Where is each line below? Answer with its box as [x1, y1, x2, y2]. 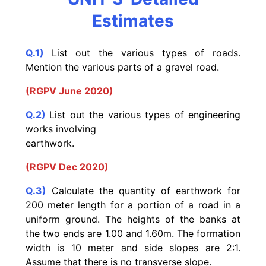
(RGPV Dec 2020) [26, 161, 109, 173]
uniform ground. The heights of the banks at [26, 213, 240, 226]
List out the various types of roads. [51, 47, 241, 59]
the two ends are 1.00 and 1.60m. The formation [26, 227, 240, 240]
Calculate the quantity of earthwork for [52, 185, 240, 197]
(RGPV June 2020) [26, 85, 113, 97]
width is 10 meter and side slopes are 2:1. [26, 242, 240, 254]
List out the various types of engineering [49, 109, 241, 121]
